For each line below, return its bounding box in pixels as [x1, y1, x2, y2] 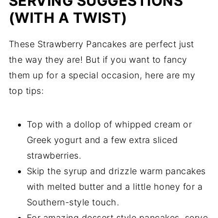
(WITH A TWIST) [8, 9, 127, 27]
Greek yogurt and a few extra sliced [26, 135, 178, 145]
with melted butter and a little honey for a [26, 182, 203, 192]
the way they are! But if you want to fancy [8, 54, 187, 65]
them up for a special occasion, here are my [8, 70, 196, 81]
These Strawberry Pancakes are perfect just [8, 39, 194, 50]
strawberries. [26, 150, 82, 161]
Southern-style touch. [26, 197, 120, 208]
